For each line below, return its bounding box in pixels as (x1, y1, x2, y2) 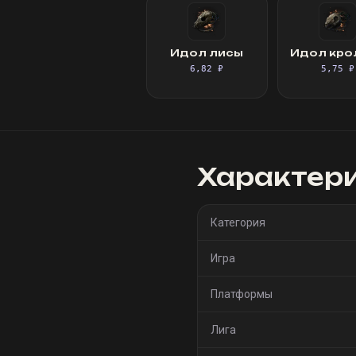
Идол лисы (170, 47, 244, 59)
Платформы (211, 288, 273, 300)
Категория (211, 216, 265, 229)
